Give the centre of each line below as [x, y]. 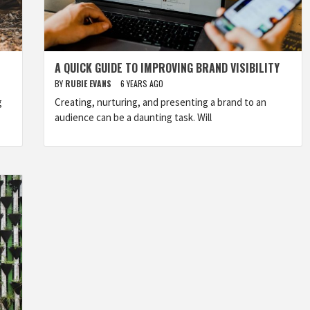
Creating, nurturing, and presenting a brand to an [161, 102]
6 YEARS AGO [142, 83]
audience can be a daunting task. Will [133, 117]
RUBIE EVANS [89, 83]
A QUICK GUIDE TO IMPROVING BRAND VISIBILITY [167, 68]
